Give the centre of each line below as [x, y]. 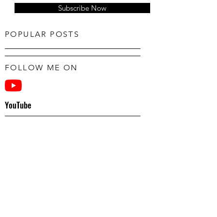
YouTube [18, 105]
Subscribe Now [82, 8]
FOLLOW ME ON [41, 68]
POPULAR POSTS [42, 34]
